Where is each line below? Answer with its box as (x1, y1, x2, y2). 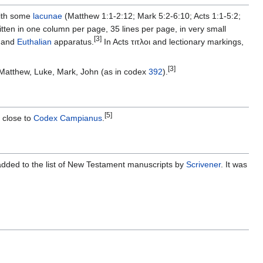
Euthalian (17, 37, 52, 47)
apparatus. (52, 37, 94, 47)
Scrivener (186, 160, 221, 170)
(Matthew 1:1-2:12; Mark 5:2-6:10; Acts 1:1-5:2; (62, 11, 241, 21)
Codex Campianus (33, 113, 102, 123)
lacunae (33, 11, 62, 21)
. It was (221, 160, 247, 170)
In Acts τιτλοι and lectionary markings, (102, 37, 244, 47)
